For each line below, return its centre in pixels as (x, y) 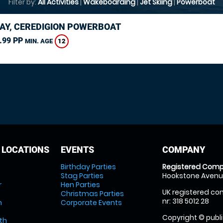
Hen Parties (80, 185)
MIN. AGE (39, 41)
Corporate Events (91, 203)
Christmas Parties (92, 194)
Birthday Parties (88, 167)
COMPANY (184, 150)
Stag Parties (82, 176)
